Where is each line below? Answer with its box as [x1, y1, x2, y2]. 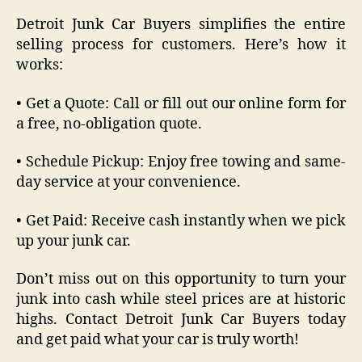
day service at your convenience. [16, 173, 241, 192]
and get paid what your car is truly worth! [16, 330, 299, 350]
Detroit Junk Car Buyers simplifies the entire [16, 15, 346, 35]
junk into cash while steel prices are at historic [16, 290, 346, 309]
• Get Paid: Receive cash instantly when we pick [16, 211, 346, 230]
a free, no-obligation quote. [16, 114, 202, 133]
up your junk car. [16, 231, 131, 250]
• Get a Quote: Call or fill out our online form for [16, 94, 346, 113]
